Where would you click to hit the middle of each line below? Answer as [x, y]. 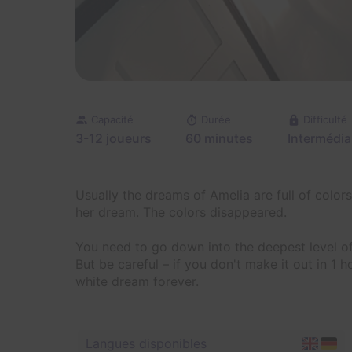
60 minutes [220, 139]
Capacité [112, 119]
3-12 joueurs [114, 139]
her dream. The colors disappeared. [181, 213]
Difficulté [325, 119]
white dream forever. [137, 282]
